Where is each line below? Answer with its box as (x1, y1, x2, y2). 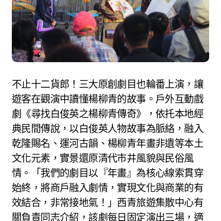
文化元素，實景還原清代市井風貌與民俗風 (12, 152, 194, 165)
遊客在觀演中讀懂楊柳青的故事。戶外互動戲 (12, 93, 203, 106)
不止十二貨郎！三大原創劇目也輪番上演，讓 (12, 78, 203, 91)
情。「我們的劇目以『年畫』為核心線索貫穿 (12, 167, 203, 180)
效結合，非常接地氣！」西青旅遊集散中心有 (12, 196, 203, 209)
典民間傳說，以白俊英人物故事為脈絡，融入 (12, 122, 203, 135)
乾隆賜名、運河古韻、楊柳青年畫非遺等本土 (12, 137, 203, 150)
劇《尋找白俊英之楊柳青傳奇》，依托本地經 (12, 108, 203, 120)
